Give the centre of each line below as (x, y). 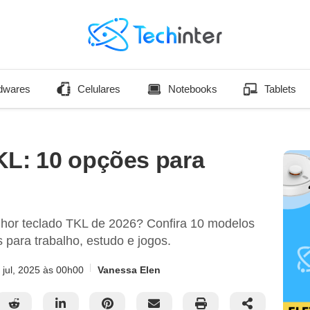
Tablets (281, 89)
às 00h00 (63, 270)
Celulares (99, 89)
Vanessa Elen (129, 270)
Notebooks (192, 89)
